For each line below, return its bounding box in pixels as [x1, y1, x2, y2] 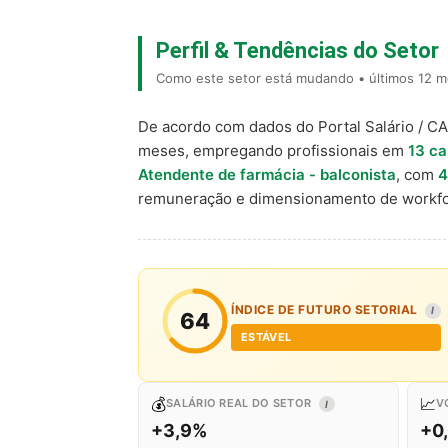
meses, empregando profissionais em [138, 141, 408, 160]
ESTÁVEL [241, 330, 292, 344]
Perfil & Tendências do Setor [156, 38, 439, 63]
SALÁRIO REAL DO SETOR [166, 396, 315, 410]
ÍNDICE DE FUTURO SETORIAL [231, 302, 421, 317]
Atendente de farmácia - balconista [138, 165, 396, 184]
